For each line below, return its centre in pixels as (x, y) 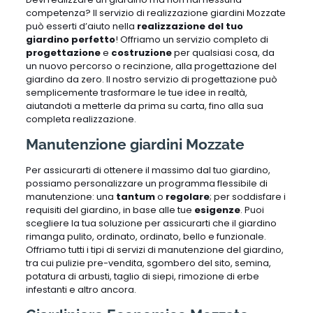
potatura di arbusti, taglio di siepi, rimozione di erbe (142, 277)
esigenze (217, 210)
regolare (187, 197)
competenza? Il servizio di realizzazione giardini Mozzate (155, 13)
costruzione (141, 53)
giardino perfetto (70, 40)
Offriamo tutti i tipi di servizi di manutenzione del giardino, (154, 250)
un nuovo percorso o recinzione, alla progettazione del (151, 66)
